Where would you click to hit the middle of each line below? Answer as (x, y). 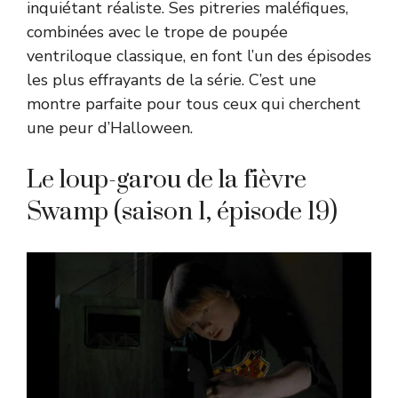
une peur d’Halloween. (110, 128)
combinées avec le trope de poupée (157, 32)
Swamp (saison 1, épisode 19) (182, 212)
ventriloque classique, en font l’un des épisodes (199, 56)
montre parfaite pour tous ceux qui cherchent (194, 104)
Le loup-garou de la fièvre (167, 180)
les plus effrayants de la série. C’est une (171, 80)
